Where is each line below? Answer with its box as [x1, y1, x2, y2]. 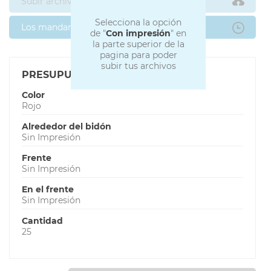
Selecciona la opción [95, 17, 182, 28]
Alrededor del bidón [22, 120, 111, 132]
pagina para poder [99, 50, 177, 61]
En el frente [22, 183, 74, 195]
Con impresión [106, 28, 171, 39]
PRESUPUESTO [22, 68, 99, 80]
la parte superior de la [92, 39, 184, 50]
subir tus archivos [100, 60, 176, 72]
